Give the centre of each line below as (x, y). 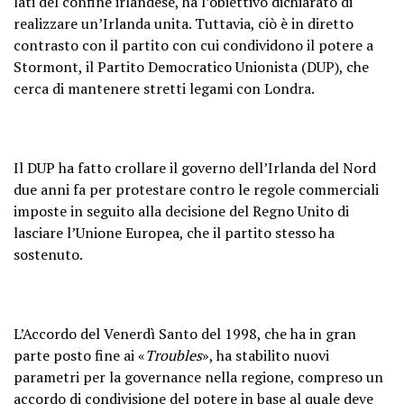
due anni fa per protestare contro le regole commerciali (196, 189)
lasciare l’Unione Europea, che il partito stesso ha (174, 232)
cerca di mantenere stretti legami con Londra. (164, 88)
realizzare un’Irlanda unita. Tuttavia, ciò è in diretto (184, 23)
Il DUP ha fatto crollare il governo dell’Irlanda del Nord (195, 167)
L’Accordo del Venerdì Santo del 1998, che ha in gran (185, 333)
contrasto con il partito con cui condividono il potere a (193, 45)
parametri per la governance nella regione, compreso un (198, 376)
